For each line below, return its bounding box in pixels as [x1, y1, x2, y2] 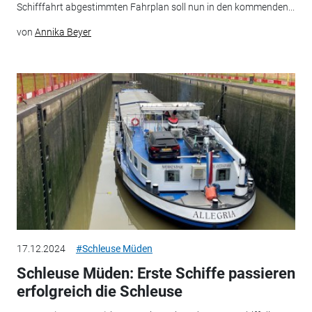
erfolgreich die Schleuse [16, 283, 182, 301]
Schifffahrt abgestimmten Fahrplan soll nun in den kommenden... [16, 1, 295, 13]
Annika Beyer [34, 26, 91, 38]
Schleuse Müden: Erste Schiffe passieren [16, 265, 295, 283]
